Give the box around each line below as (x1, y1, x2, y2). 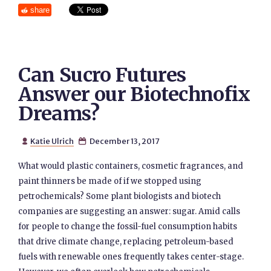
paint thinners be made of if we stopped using (18, 176, 202, 186)
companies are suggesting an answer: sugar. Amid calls (18, 206, 241, 217)
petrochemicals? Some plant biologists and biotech (18, 191, 221, 201)
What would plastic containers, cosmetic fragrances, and (18, 161, 244, 171)
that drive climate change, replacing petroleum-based (18, 237, 234, 247)
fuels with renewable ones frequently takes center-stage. (18, 252, 244, 262)
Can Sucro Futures (18, 63, 186, 87)
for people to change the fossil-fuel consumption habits (18, 221, 238, 232)
